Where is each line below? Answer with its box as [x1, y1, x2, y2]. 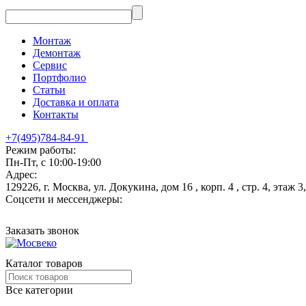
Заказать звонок [5, 225, 79, 236]
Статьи [33, 84, 66, 96]
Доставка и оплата [33, 96, 119, 108]
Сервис [33, 59, 67, 71]
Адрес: [5, 169, 37, 180]
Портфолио [33, 72, 86, 83]
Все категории [5, 284, 73, 296]
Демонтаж [33, 47, 81, 59]
